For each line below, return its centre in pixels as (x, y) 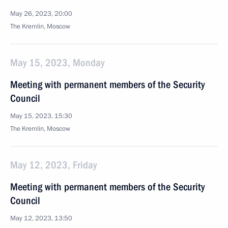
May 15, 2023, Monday (57, 63)
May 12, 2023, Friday (53, 165)
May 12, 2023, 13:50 (41, 218)
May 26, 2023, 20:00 (41, 14)
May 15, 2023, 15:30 (41, 116)
